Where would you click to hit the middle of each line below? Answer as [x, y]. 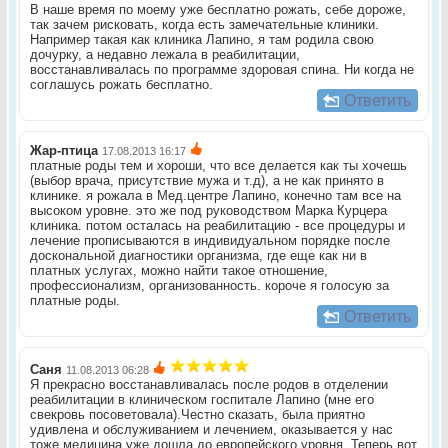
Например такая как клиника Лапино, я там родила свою [201, 40]
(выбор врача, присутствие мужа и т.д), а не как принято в [206, 181]
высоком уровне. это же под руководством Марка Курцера [208, 211]
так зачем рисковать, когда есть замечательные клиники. [204, 25]
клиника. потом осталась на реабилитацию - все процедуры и [217, 226]
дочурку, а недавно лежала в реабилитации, [164, 55]
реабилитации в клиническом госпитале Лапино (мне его [201, 400]
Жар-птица [63, 151]
